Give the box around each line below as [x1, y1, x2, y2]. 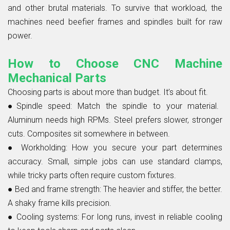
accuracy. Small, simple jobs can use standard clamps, [8, 156, 222, 166]
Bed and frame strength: [15, 184, 101, 194]
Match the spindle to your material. [72, 101, 219, 111]
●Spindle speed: [8, 101, 72, 111]
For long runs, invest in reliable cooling [79, 212, 223, 222]
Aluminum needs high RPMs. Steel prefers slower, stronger [8, 114, 222, 125]
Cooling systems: [16, 212, 79, 222]
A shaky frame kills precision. [8, 198, 111, 208]
